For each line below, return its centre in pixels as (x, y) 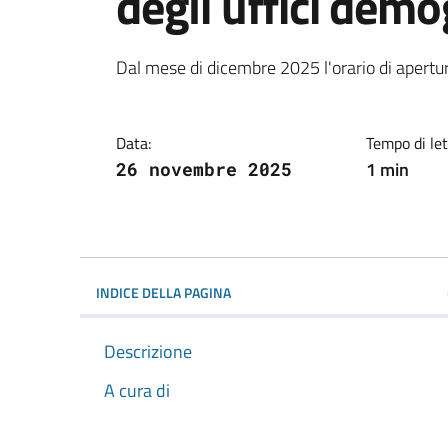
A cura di (137, 390)
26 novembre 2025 (204, 168)
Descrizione (148, 351)
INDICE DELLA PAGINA (163, 292)
